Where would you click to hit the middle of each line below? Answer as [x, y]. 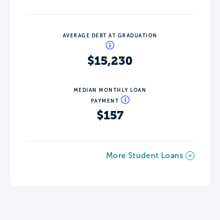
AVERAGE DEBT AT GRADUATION [110, 35]
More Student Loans [144, 155]
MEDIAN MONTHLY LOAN [110, 90]
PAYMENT [106, 101]
